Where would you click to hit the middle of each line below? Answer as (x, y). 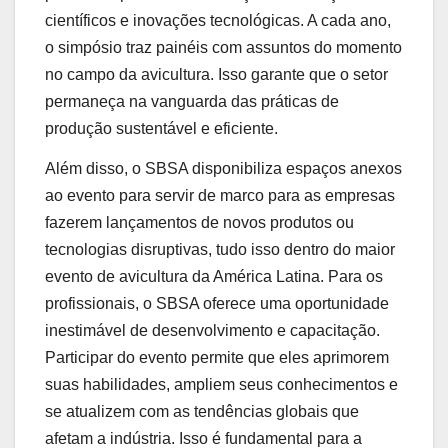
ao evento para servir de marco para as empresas (220, 195)
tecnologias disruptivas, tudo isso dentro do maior (220, 249)
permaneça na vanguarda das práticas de (192, 101)
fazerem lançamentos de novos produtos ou (199, 222)
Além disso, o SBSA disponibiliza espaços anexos (223, 168)
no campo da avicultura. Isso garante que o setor (216, 74)
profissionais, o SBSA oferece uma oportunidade (217, 303)
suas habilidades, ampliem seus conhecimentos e (221, 384)
